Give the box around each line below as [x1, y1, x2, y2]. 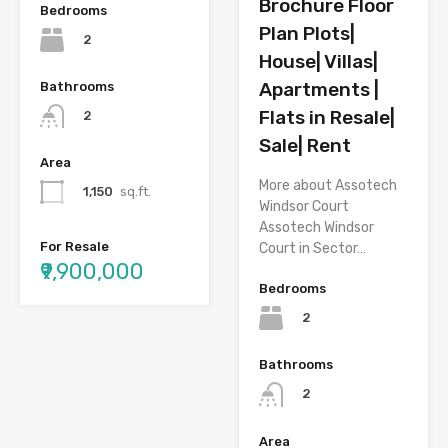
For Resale [40, 239, 109, 255]
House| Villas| [259, 50, 378, 74]
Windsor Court [259, 198, 349, 216]
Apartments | [259, 78, 379, 102]
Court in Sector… [259, 240, 366, 258]
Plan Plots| [259, 22, 355, 46]
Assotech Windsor [259, 219, 374, 237]
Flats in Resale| [259, 106, 395, 130]
